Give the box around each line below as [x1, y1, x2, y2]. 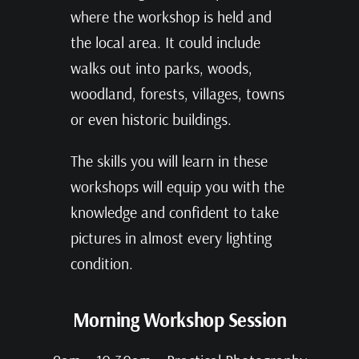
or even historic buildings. [70, 109, 232, 130]
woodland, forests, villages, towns [70, 83, 284, 104]
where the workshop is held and [70, 6, 272, 27]
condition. [70, 253, 133, 274]
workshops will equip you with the [70, 176, 284, 197]
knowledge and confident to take [70, 202, 279, 223]
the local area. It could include [70, 32, 260, 53]
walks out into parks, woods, [70, 58, 252, 79]
